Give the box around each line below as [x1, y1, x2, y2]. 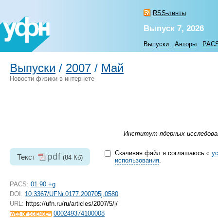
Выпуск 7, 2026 [144, 24, 204, 33]
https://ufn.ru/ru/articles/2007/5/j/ [24, 200, 118, 208]
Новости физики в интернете [10, 75, 94, 82]
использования [114, 157, 159, 164]
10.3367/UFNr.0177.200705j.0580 [25, 190, 118, 198]
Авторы [175, 40, 197, 48]
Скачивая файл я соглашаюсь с [114, 149, 212, 157]
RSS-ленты [153, 9, 186, 17]
